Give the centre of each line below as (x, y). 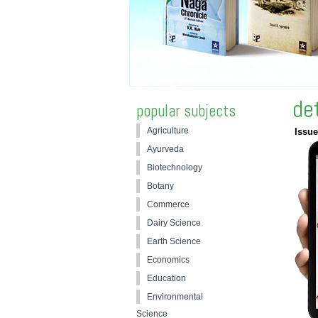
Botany (160, 186)
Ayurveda (165, 149)
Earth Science (174, 241)
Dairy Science (174, 223)
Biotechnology (175, 168)
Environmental (175, 297)
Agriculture (168, 131)
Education (166, 278)
